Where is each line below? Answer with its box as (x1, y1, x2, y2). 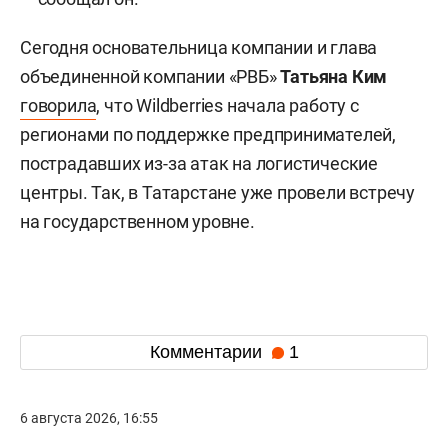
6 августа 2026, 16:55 (20, 409, 158, 426)
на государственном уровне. (20, 210, 255, 232)
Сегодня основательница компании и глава (20, 36, 378, 58)
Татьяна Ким (280, 65, 388, 87)
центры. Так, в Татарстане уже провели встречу (20, 181, 415, 203)
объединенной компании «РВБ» (20, 65, 281, 87)
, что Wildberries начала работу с (96, 94, 359, 116)
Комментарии (149, 342, 267, 363)
